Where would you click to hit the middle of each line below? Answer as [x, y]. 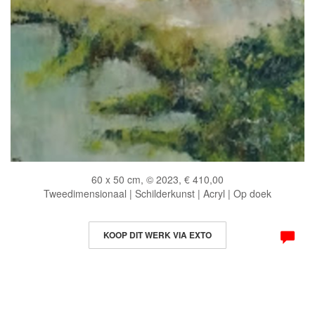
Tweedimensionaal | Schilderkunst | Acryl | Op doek [157, 193]
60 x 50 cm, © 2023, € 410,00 [157, 179]
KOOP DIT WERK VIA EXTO [157, 234]
